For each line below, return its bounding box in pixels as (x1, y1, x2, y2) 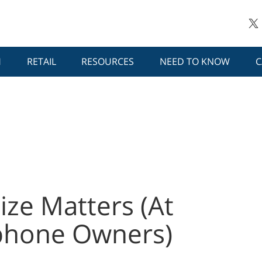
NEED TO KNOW (160, 55, 230, 68)
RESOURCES (81, 55, 135, 68)
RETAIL (26, 55, 56, 68)
